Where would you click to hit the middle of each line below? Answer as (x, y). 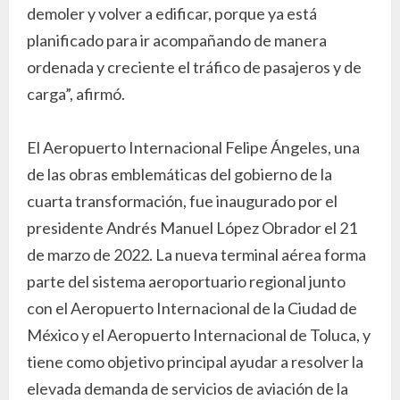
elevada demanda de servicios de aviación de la (187, 388)
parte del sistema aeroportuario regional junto (186, 281)
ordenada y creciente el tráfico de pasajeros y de (194, 67)
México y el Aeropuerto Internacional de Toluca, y (199, 334)
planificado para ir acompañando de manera (177, 40)
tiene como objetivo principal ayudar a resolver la (195, 361)
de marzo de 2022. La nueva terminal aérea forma (196, 254)
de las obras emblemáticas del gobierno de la (179, 174)
